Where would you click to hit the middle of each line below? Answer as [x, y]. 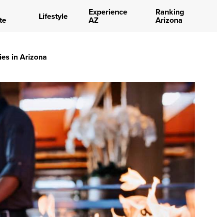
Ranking [170, 12]
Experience [108, 12]
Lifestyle [53, 16]
